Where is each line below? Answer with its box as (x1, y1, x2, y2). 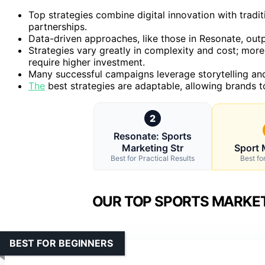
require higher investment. (28, 56, 145, 69)
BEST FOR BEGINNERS (9, 237, 113, 249)
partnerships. (28, 21, 87, 33)
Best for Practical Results (111, 154, 195, 163)
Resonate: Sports (114, 130, 192, 143)
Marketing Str (122, 142, 183, 154)
